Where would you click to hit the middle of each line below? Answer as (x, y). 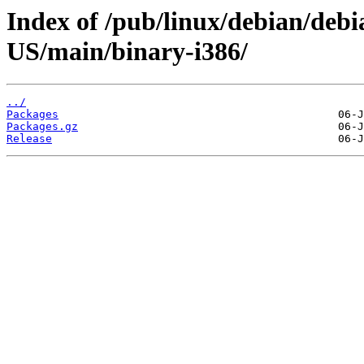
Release (29, 139)
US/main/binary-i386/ (127, 51)
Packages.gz (42, 127)
